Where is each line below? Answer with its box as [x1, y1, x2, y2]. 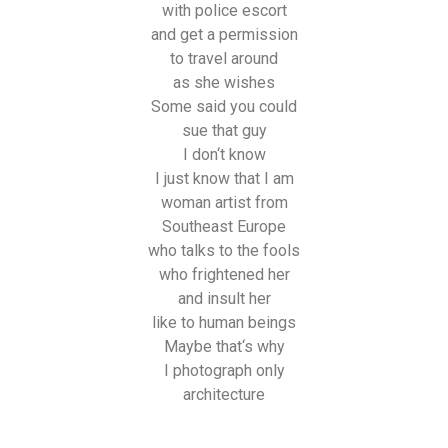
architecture [183, 385, 265, 405]
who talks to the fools [148, 241, 300, 261]
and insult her [177, 289, 271, 309]
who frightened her [158, 265, 290, 285]
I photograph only [163, 361, 285, 381]
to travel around [170, 49, 278, 69]
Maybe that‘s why [163, 337, 285, 357]
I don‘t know [182, 145, 266, 165]
